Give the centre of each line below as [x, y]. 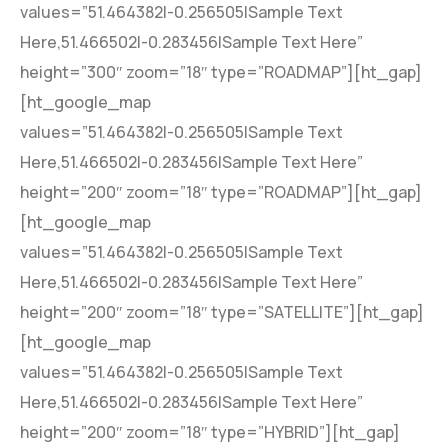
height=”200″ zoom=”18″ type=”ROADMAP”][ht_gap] [221, 192]
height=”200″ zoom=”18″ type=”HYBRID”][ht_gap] [210, 432]
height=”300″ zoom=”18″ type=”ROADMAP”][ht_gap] [221, 72]
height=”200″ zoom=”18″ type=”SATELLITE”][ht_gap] [222, 312]
